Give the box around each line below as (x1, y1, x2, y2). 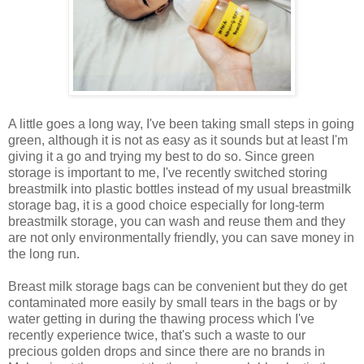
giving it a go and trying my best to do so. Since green (8, 149, 314, 164)
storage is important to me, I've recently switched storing (8, 166, 327, 180)
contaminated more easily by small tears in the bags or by (8, 296, 337, 310)
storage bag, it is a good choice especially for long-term (8, 198, 324, 213)
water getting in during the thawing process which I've (8, 312, 314, 327)
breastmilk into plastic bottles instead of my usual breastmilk (8, 182, 351, 197)
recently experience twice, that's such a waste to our (8, 328, 305, 343)
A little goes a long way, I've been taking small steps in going (8, 117, 354, 132)
